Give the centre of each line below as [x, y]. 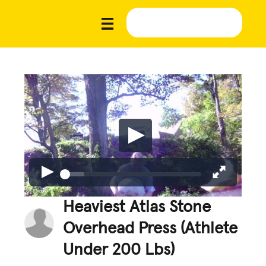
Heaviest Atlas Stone [137, 207]
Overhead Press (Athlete [151, 228]
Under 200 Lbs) [119, 250]
